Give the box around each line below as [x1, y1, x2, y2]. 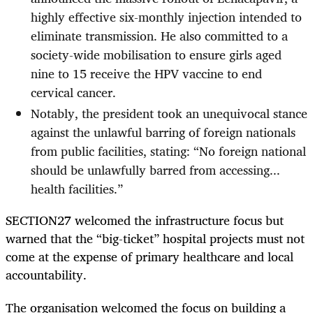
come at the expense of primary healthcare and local [6, 246, 293, 268]
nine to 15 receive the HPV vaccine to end [31, 62, 262, 84]
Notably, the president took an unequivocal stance [31, 103, 307, 124]
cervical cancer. [31, 81, 116, 103]
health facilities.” [31, 178, 123, 200]
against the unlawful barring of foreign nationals [31, 122, 296, 143]
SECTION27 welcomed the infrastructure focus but [6, 210, 284, 231]
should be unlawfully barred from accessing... [31, 159, 280, 181]
